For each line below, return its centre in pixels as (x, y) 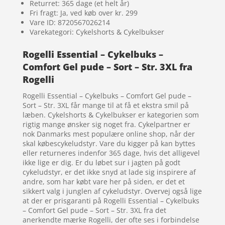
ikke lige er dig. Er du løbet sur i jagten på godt (101, 163)
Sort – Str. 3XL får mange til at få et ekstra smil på (105, 105)
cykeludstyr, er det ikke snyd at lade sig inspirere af (109, 172)
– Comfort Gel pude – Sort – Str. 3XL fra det (94, 210)
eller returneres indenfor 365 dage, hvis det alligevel (111, 153)
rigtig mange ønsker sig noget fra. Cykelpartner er (106, 125)
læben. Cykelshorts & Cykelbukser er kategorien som (110, 115)
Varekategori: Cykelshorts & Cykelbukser (97, 32)
